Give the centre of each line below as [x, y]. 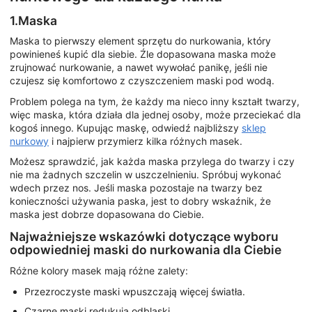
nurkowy [29, 141]
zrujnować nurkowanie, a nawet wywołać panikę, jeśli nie [139, 68]
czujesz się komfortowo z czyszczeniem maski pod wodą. [142, 81]
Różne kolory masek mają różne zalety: [99, 270]
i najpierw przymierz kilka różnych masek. [146, 141]
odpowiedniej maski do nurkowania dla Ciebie [146, 250]
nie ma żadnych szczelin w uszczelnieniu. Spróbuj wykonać [146, 175]
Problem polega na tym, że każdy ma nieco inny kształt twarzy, [155, 101]
